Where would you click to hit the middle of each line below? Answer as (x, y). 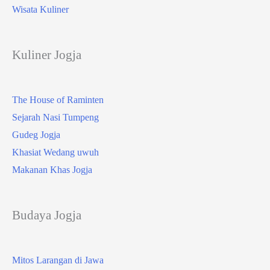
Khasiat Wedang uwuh (55, 152)
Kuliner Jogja (47, 55)
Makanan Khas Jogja (52, 169)
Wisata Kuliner (40, 10)
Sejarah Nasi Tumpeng (55, 117)
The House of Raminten (58, 99)
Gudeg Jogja (36, 134)
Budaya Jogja (47, 215)
